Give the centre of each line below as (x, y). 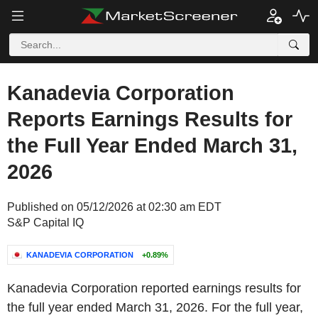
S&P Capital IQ (45, 223)
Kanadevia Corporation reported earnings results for (154, 288)
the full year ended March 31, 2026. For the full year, (155, 307)
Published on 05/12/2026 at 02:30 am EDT (114, 207)
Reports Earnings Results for (150, 119)
